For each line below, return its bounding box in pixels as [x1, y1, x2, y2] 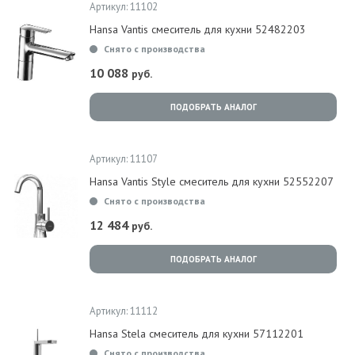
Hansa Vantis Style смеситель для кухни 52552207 [90, 174, 334, 189]
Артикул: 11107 [90, 152, 158, 166]
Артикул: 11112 [90, 304, 158, 318]
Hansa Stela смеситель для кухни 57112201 [90, 326, 303, 341]
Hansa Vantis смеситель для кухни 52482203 [90, 22, 306, 36]
